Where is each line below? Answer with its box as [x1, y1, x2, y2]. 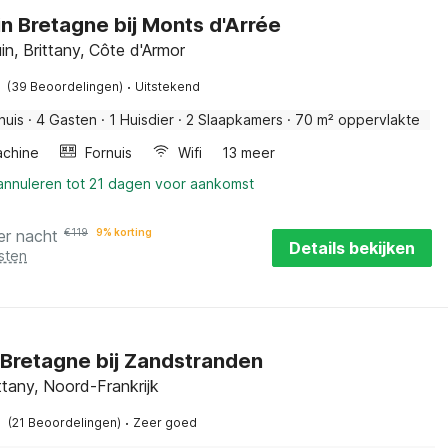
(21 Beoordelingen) [8, 415, 121, 430]
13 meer [222, 144, 275, 161]
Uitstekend [135, 79, 200, 94]
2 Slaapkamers [186, 111, 283, 128]
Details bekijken [289, 238, 415, 258]
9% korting [96, 226, 152, 238]
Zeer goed [133, 415, 197, 430]
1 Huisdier [109, 111, 174, 128]
